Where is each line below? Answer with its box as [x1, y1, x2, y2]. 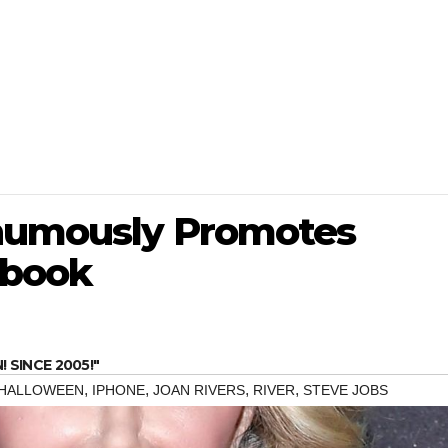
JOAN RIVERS [153, 382, 245, 399]
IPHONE [92, 382, 145, 399]
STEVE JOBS [303, 382, 388, 399]
